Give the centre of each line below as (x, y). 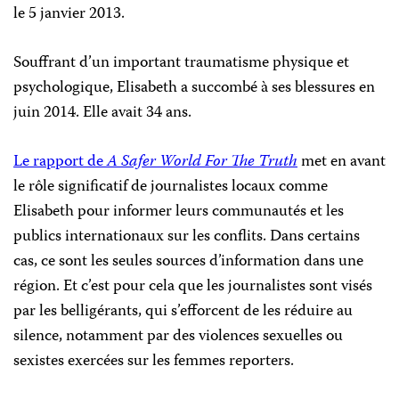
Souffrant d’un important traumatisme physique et (181, 64)
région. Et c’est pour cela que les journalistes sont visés (193, 287)
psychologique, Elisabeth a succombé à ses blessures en (194, 89)
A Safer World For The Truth (202, 163)
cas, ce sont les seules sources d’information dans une (188, 262)
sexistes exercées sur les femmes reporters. (154, 362)
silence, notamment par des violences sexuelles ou (178, 337)
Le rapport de (60, 163)
